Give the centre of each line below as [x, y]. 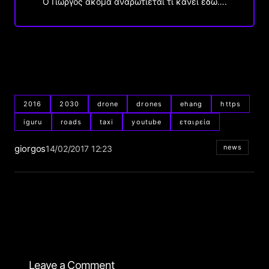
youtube [147, 122]
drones [149, 104]
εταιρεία [195, 122]
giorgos [30, 149]
